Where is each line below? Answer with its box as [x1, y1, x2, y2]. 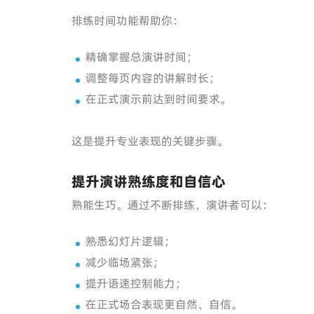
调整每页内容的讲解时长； [86, 70, 220, 86]
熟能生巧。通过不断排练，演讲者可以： [71, 197, 273, 212]
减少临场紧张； [86, 254, 164, 270]
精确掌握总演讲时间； [86, 49, 198, 64]
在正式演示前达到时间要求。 [86, 91, 231, 107]
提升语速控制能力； [86, 275, 186, 291]
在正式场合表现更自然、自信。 [86, 296, 243, 312]
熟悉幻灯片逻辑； [86, 233, 175, 249]
